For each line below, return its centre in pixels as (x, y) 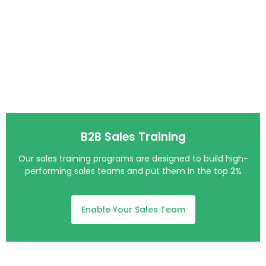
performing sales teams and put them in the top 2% (133, 171)
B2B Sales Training (133, 137)
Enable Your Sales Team (133, 210)
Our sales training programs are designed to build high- (133, 159)
